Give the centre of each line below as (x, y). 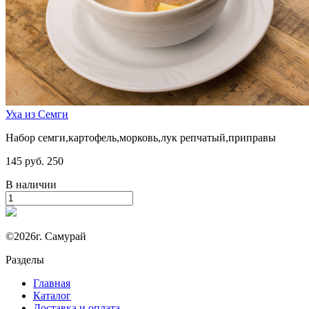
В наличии (31, 185)
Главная (52, 283)
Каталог (52, 296)
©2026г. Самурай (46, 237)
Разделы (25, 260)
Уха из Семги (37, 114)
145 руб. (25, 161)
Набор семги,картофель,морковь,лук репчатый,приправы (141, 138)
